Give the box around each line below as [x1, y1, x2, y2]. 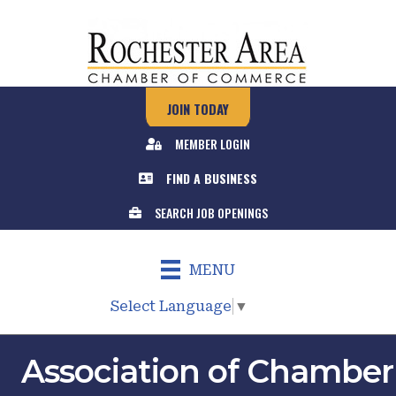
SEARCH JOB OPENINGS [154, 203, 268, 222]
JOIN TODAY [167, 99, 229, 118]
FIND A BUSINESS [166, 169, 257, 187]
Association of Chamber [20, 351, 393, 391]
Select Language [110, 297, 232, 315]
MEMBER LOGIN [175, 134, 250, 153]
